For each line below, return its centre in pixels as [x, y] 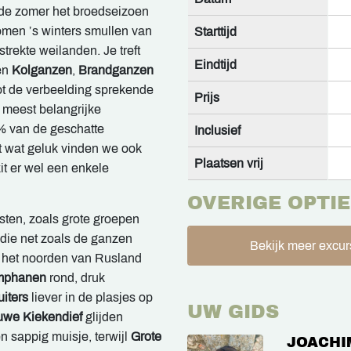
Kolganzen [42, 70]
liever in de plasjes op [90, 297]
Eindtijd [215, 65]
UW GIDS [233, 312]
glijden [103, 317]
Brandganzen [116, 70]
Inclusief [217, 130]
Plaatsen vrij [229, 163]
